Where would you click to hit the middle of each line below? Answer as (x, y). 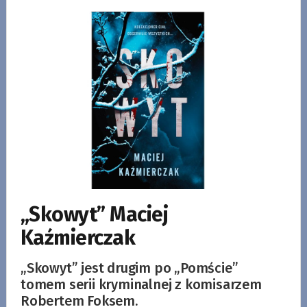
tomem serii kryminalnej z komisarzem (141, 284)
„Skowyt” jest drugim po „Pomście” (129, 268)
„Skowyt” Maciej (94, 214)
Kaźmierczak (78, 237)
